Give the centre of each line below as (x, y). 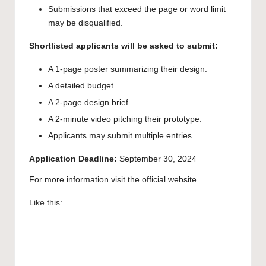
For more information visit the (85, 180)
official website (169, 180)
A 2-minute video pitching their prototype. (125, 119)
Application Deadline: (73, 159)
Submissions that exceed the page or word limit (137, 9)
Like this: (46, 203)
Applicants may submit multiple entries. (121, 136)
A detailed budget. (82, 86)
